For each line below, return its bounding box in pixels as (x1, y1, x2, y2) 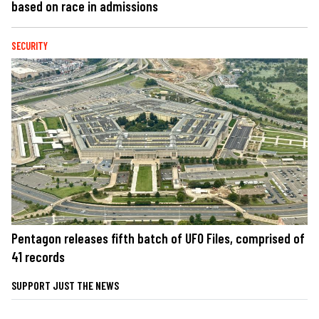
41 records (11, 249, 65, 266)
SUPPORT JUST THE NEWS (11, 278, 119, 293)
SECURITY (11, 39, 48, 52)
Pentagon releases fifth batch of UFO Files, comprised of (11, 230, 305, 247)
